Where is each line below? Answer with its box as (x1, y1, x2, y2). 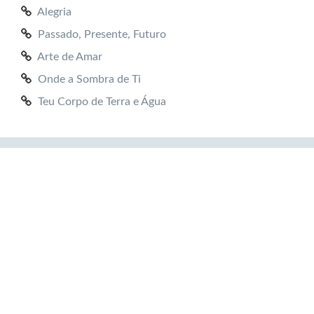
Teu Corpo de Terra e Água (38, 96, 166, 107)
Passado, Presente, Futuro (38, 29, 166, 40)
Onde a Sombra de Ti (38, 74, 141, 85)
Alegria (37, 6, 71, 18)
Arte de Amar (37, 51, 102, 62)
